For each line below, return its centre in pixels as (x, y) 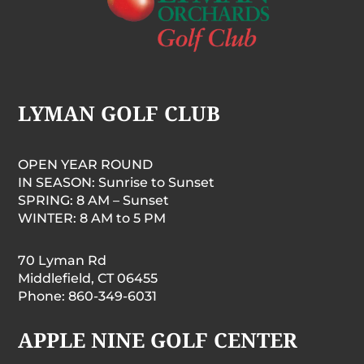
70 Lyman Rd (63, 260)
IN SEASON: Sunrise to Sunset (117, 182)
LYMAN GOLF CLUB (119, 113)
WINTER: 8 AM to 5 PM (92, 218)
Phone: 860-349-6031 (88, 296)
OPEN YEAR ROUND (86, 164)
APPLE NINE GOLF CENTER (158, 339)
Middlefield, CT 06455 (88, 278)
